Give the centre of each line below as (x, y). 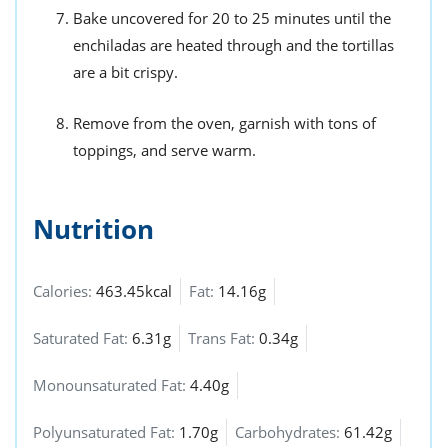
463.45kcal (134, 291)
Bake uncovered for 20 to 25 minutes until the (232, 18)
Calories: (64, 291)
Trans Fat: (223, 338)
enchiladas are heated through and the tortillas (233, 45)
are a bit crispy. (125, 72)
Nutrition (93, 229)
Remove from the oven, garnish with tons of (224, 123)
